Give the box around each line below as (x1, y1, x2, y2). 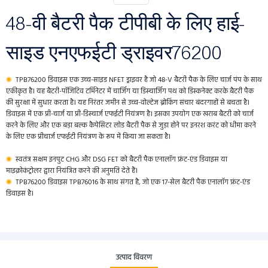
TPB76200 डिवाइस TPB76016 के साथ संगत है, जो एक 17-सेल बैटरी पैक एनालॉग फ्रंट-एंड (14, 176, 250, 188)
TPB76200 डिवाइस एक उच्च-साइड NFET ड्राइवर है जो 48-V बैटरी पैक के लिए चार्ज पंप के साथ (14, 74, 262, 86)
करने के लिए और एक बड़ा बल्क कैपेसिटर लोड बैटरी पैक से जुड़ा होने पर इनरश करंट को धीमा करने (6, 120, 256, 132)
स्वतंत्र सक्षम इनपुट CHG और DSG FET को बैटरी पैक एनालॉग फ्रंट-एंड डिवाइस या (14, 154, 227, 166)
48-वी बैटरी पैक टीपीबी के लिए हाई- (6, 13, 245, 35)
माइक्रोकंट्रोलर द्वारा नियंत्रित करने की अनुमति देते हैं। (6, 165, 138, 177)
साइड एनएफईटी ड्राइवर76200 (6, 42, 223, 64)
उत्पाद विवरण (116, 251, 152, 264)
